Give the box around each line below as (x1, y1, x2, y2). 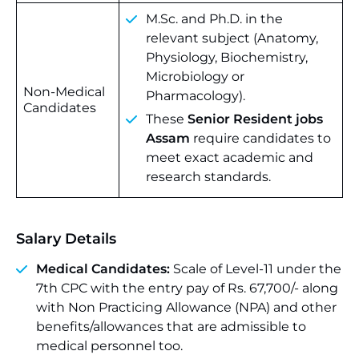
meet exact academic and (146, 150, 313, 165)
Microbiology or (146, 69, 244, 84)
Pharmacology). (146, 88, 245, 103)
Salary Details (16, 230, 116, 248)
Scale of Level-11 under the (173, 261, 341, 276)
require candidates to (190, 131, 331, 146)
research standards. (146, 169, 271, 184)
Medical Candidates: (36, 261, 173, 276)
